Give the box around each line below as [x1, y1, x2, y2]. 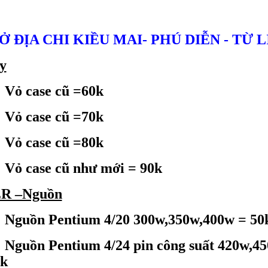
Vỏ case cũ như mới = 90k [4, 160, 162, 176]
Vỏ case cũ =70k [4, 109, 103, 124]
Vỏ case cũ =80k [4, 135, 103, 150]
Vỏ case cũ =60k [4, 83, 103, 99]
